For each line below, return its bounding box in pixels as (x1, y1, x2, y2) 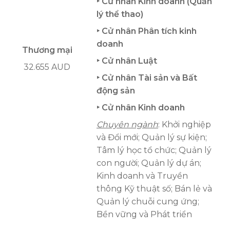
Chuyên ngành (97, 120, 158, 130)
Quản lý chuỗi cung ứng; (97, 197, 199, 207)
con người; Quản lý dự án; (97, 158, 201, 168)
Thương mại (22, 45, 72, 55)
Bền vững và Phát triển (97, 209, 192, 220)
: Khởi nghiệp (158, 120, 211, 130)
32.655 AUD (24, 62, 70, 72)
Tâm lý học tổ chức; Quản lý (97, 145, 212, 156)
